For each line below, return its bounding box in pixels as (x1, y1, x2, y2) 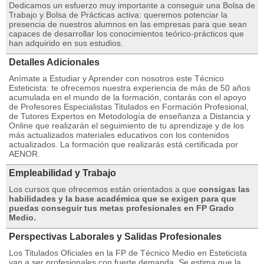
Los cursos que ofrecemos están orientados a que (9, 184, 199, 194)
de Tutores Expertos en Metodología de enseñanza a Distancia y (9, 111, 250, 121)
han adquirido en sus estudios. (9, 38, 123, 48)
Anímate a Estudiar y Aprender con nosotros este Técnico (9, 74, 224, 83)
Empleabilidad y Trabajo (9, 168, 116, 178)
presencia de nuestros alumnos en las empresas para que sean (9, 19, 247, 29)
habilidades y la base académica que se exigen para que (9, 194, 236, 203)
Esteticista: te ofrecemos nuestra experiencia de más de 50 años (9, 83, 250, 93)
